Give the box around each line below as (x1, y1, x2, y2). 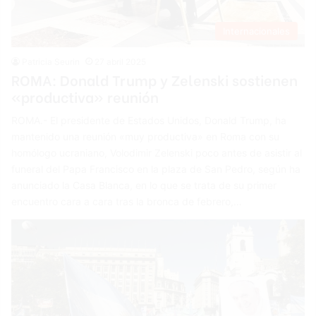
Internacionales (222, 25, 290, 37)
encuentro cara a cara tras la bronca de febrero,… (11, 195, 243, 207)
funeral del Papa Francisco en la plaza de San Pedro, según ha (11, 162, 301, 175)
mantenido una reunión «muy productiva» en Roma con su (11, 130, 280, 142)
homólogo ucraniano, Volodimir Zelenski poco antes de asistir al (11, 146, 303, 159)
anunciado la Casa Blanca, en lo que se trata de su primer (11, 178, 277, 191)
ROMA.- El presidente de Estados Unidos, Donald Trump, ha (11, 114, 287, 126)
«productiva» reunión (11, 85, 159, 107)
